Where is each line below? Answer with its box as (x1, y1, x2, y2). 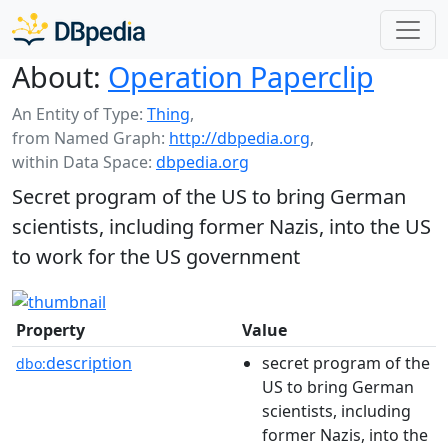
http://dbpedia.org (169, 127, 310, 149)
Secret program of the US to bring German (12, 183, 406, 210)
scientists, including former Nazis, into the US (12, 213, 431, 240)
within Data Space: (12, 151, 156, 173)
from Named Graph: (12, 127, 169, 149)
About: (12, 57, 101, 96)
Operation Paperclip (108, 57, 374, 96)
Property (16, 318, 85, 341)
